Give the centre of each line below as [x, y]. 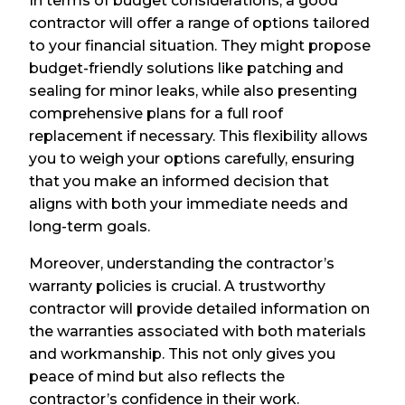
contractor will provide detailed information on [200, 308]
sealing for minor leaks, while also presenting [193, 90]
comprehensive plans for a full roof [156, 113]
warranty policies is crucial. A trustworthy [178, 286]
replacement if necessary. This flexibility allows [199, 136]
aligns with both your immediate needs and [189, 203]
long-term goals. [90, 226]
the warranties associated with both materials [198, 331]
